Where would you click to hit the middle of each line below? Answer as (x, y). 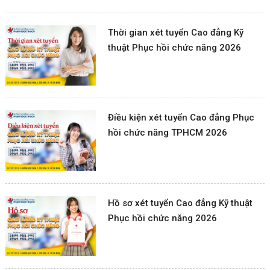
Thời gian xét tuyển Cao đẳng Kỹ (176, 33)
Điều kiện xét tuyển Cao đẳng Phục (181, 118)
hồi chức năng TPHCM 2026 (168, 133)
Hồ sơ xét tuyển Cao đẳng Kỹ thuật (181, 203)
